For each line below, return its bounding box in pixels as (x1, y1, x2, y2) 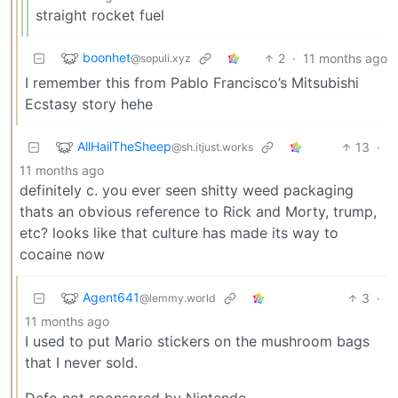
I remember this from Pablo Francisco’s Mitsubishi (25, 73, 359, 92)
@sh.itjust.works (171, 139, 253, 154)
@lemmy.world (139, 291, 216, 305)
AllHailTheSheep (77, 138, 171, 154)
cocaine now (20, 244, 105, 263)
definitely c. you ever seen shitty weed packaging (20, 180, 354, 199)
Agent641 (83, 289, 139, 305)
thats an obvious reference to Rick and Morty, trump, (20, 202, 377, 220)
